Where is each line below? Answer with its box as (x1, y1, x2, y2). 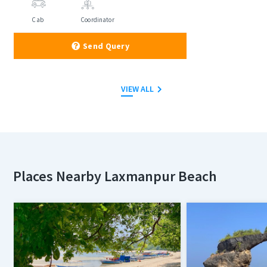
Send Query (83, 41, 129, 52)
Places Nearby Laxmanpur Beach (13, 167, 218, 186)
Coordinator (80, 15, 114, 24)
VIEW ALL (120, 83, 154, 95)
